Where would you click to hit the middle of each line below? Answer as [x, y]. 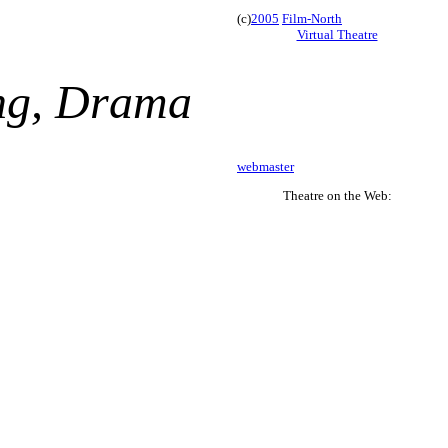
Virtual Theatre [337, 34]
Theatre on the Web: [337, 195]
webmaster [265, 166]
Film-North [312, 18]
